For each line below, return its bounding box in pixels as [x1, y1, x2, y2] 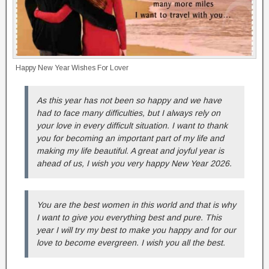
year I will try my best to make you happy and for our [37, 225, 236, 235]
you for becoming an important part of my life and [37, 133, 224, 144]
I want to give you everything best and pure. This [37, 213, 222, 223]
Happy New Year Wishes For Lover [16, 64, 128, 73]
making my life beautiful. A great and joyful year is [37, 146, 224, 156]
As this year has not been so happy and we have [37, 95, 222, 106]
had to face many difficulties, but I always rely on [37, 108, 220, 118]
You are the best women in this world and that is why [37, 200, 236, 210]
